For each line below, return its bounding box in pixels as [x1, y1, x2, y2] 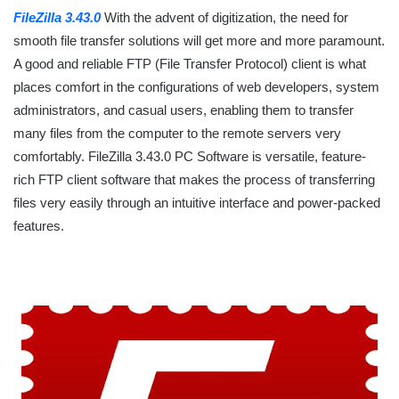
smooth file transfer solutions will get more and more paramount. [13, 33, 385, 49]
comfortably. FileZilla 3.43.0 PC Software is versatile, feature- [13, 149, 366, 165]
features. [13, 218, 64, 234]
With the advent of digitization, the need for [101, 10, 348, 26]
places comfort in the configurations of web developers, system [13, 79, 379, 95]
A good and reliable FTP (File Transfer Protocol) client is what [13, 56, 366, 72]
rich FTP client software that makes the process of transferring [13, 172, 375, 188]
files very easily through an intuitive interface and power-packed [13, 195, 380, 211]
